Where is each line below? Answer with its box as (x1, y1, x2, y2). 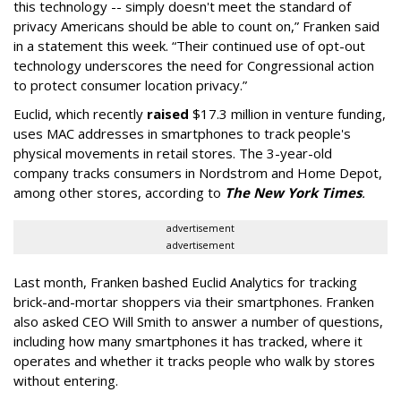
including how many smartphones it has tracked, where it (13, 332, 363, 350)
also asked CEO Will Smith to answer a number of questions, (13, 312, 383, 330)
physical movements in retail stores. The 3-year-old (13, 144, 332, 162)
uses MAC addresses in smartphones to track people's (13, 124, 351, 142)
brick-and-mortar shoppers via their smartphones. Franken (13, 293, 374, 311)
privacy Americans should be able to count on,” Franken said (13, 17, 380, 35)
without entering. (13, 371, 118, 389)
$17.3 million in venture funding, (189, 105, 386, 123)
